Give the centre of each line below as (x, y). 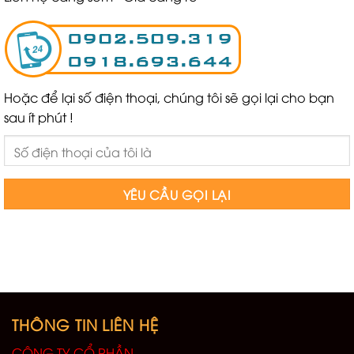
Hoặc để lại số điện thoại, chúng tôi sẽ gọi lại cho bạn (169, 98)
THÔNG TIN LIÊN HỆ (86, 324)
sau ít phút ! (39, 117)
